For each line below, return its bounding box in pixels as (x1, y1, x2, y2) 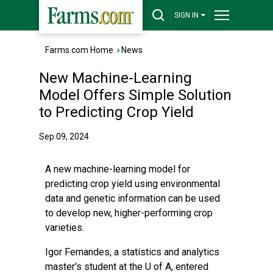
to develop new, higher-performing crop (45, 207, 213, 219)
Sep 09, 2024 (39, 132, 89, 141)
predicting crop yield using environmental (45, 178, 220, 190)
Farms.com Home (45, 45, 113, 55)
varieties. (45, 222, 84, 233)
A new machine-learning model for (45, 163, 190, 175)
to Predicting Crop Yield (39, 104, 194, 121)
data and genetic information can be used (45, 193, 220, 204)
